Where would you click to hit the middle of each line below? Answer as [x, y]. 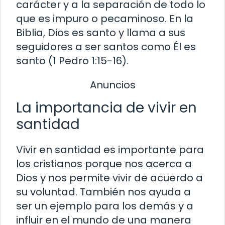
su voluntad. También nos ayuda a [103, 192]
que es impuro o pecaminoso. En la [105, 18]
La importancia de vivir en [106, 108]
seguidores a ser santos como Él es [106, 46]
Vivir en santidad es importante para [110, 150]
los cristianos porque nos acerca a [104, 164]
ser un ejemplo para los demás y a [105, 206]
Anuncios [113, 85]
